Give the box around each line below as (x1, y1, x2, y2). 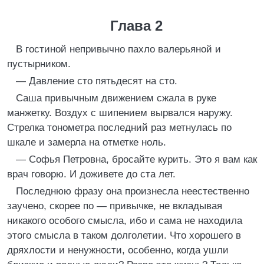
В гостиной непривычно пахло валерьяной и (16, 44, 221, 55)
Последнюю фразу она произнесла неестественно (16, 186, 249, 197)
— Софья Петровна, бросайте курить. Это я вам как (16, 154, 257, 165)
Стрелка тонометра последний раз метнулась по (7, 122, 232, 133)
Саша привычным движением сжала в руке (16, 93, 216, 104)
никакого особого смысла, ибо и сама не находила (7, 215, 242, 226)
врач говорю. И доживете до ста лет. (7, 169, 176, 180)
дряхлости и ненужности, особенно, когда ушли (7, 245, 229, 256)
